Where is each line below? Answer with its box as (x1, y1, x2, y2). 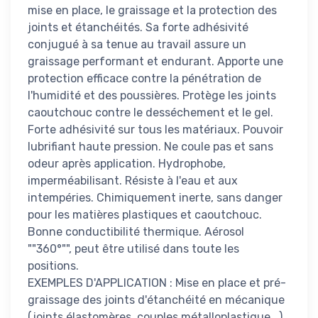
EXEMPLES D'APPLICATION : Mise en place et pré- (28, 275, 286, 290)
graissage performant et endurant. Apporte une (28, 54, 283, 68)
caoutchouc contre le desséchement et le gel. (28, 105, 273, 119)
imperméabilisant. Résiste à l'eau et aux (28, 173, 238, 187)
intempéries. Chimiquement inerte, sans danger (28, 190, 283, 204)
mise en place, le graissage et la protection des (28, 3, 277, 17)
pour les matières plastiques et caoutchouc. (28, 207, 262, 221)
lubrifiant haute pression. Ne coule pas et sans (28, 139, 273, 153)
